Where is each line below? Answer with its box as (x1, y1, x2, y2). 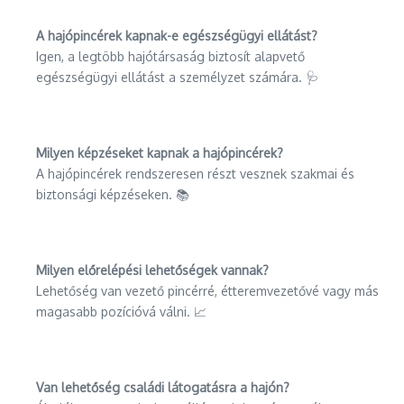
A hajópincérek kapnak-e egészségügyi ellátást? (36, 28, 317, 43)
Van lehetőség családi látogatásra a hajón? (36, 380, 289, 395)
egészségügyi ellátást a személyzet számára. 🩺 (36, 69, 318, 85)
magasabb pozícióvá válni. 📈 (36, 304, 207, 319)
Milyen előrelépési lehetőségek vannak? (36, 262, 269, 278)
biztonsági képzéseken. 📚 (36, 187, 189, 202)
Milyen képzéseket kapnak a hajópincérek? (36, 145, 283, 161)
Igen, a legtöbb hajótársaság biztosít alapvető (36, 49, 305, 64)
